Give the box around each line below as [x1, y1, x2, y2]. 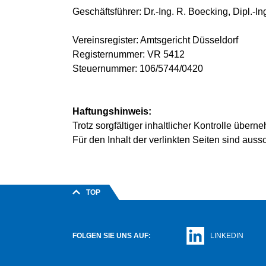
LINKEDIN [210, 232, 243, 240]
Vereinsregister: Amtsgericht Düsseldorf [72, 35, 238, 45]
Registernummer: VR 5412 [72, 49, 185, 59]
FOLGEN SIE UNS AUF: [72, 232, 151, 240]
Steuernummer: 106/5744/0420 [72, 64, 203, 74]
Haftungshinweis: [72, 106, 151, 116]
